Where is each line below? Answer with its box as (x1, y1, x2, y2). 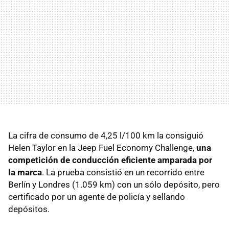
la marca (8, 167, 42, 177)
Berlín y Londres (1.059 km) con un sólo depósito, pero (8, 179, 220, 190)
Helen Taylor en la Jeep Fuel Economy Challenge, (8, 142, 196, 153)
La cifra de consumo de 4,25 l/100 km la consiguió (8, 130, 203, 141)
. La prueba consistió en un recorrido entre (42, 167, 204, 177)
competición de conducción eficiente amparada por (8, 154, 212, 165)
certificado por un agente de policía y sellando (8, 191, 185, 202)
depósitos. (8, 203, 50, 214)
